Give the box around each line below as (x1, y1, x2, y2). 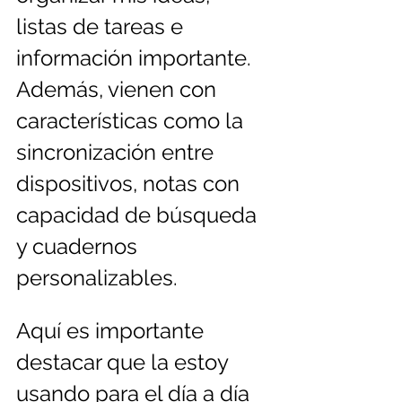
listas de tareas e (16, 13, 188, 40)
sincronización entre (16, 139, 219, 166)
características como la (16, 108, 249, 135)
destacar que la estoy (16, 349, 233, 376)
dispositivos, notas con (16, 170, 245, 197)
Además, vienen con (16, 76, 222, 103)
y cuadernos (16, 233, 143, 260)
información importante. (16, 45, 257, 72)
